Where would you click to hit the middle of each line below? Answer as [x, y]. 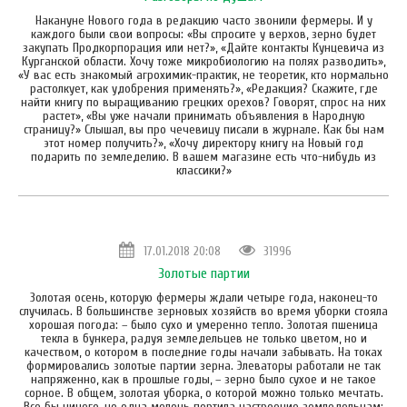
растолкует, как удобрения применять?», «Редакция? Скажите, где [203, 88]
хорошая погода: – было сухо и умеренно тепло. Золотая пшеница [203, 324]
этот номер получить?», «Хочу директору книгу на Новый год [203, 143]
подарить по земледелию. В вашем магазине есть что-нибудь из [203, 156]
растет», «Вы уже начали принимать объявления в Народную [203, 115]
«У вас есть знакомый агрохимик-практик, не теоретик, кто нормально [203, 74]
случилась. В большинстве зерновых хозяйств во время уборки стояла [203, 311]
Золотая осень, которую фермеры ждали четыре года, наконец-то [203, 297]
